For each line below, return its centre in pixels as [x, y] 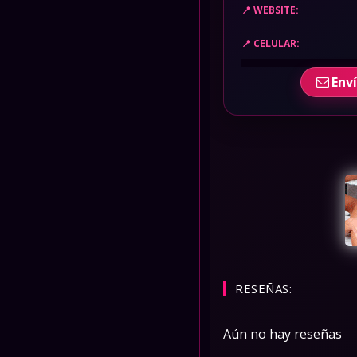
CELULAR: [277, 43]
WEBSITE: [276, 10]
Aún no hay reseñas [282, 334]
